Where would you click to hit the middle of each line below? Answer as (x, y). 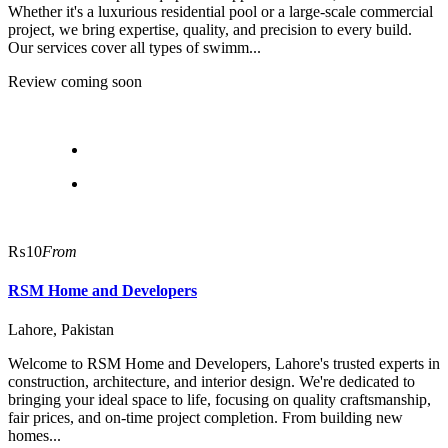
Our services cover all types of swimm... (134, 47)
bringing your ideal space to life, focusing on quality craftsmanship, (219, 400)
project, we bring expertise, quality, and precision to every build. (210, 29)
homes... (34, 436)
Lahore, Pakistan (61, 330)
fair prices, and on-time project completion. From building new (205, 418)
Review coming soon (75, 81)
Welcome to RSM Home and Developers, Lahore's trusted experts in (224, 364)
